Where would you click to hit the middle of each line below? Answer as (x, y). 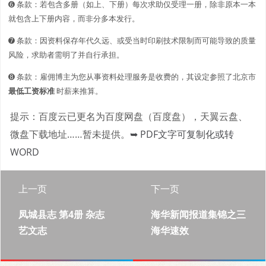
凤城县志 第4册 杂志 (61, 214)
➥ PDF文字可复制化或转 (182, 134)
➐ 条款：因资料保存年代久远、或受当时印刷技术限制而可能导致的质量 (132, 40)
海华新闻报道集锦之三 (198, 214)
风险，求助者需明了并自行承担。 (66, 54)
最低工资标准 (31, 91)
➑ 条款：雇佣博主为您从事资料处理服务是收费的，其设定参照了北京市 (132, 76)
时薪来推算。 (79, 91)
